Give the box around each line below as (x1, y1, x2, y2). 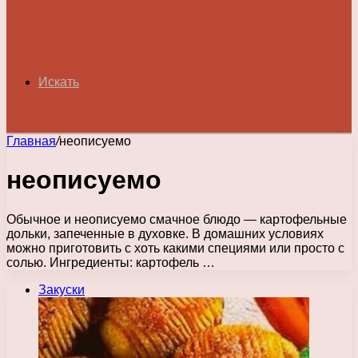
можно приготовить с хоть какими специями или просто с (6, 241, 344, 255)
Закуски (38, 282, 85, 296)
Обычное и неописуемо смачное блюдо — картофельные (6, 212, 347, 226)
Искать (38, 75, 79, 89)
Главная (6, 134, 56, 148)
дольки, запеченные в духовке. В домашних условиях (6, 226, 324, 241)
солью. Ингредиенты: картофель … (6, 255, 215, 269)
